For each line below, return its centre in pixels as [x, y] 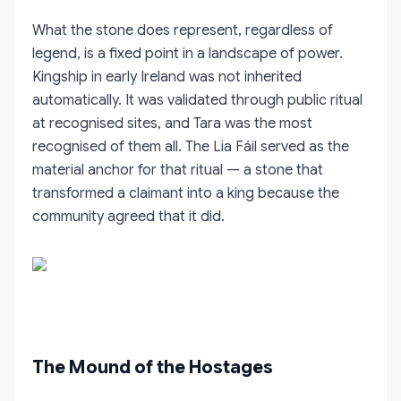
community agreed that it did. [128, 216]
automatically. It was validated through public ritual [197, 100]
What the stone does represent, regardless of [183, 30]
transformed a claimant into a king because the [186, 193]
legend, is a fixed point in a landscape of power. [188, 53]
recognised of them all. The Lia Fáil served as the [191, 146]
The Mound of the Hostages [153, 367]
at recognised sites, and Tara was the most [172, 123]
